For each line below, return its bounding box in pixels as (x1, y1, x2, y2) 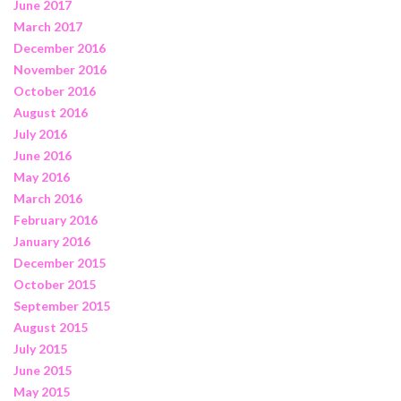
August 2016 (13, 104, 88, 120)
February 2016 (13, 211, 98, 227)
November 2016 (13, 61, 107, 77)
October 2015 (13, 276, 96, 292)
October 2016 (13, 82, 96, 98)
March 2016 (13, 190, 82, 206)
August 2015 (13, 319, 88, 335)
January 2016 (13, 233, 90, 249)
